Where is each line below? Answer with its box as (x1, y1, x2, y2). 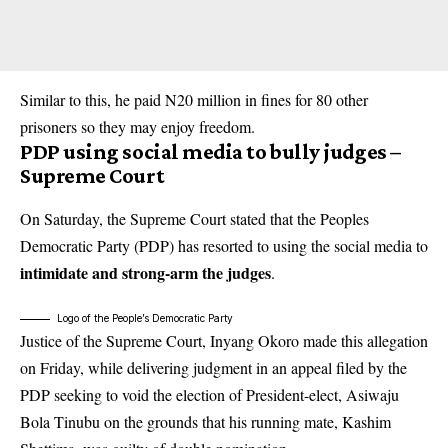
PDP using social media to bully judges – (20, 138, 401, 164)
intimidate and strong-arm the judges (20, 260, 271, 284)
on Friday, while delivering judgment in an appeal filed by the (20, 356, 407, 378)
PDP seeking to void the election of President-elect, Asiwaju (20, 383, 399, 405)
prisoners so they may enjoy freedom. (20, 115, 255, 137)
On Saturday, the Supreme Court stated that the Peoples (20, 207, 369, 229)
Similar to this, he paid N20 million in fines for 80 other (20, 88, 368, 110)
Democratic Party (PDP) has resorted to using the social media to (20, 234, 428, 256)
